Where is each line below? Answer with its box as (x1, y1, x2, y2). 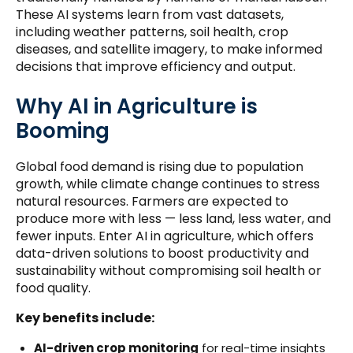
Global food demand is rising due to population (16, 157, 303, 176)
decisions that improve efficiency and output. (16, 58, 295, 76)
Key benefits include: (16, 308, 154, 327)
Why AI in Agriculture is (16, 92, 258, 121)
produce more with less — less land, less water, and (16, 209, 331, 228)
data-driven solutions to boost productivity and (16, 243, 309, 262)
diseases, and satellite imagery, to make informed (16, 40, 322, 59)
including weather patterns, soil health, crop (16, 23, 288, 42)
